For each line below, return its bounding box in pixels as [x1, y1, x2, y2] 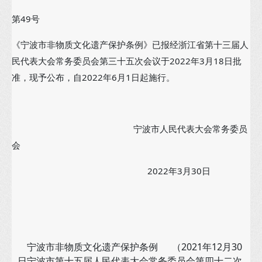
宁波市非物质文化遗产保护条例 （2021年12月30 [18, 240, 242, 253]
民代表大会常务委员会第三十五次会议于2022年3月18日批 [12, 55, 242, 67]
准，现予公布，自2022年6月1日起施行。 [12, 71, 175, 83]
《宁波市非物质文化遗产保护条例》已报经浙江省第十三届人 [12, 39, 249, 50]
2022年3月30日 [12, 165, 211, 177]
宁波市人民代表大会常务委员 [12, 123, 247, 135]
